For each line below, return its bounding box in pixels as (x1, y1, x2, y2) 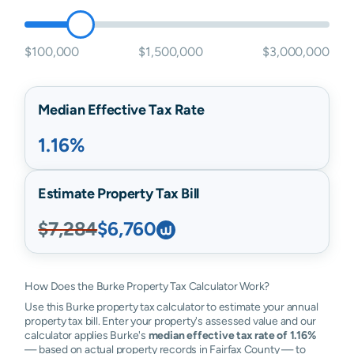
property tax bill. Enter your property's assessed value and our (24, 314, 317, 327)
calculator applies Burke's (24, 329, 149, 341)
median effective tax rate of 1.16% (148, 329, 316, 341)
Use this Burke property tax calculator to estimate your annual (24, 300, 318, 313)
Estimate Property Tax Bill (38, 185, 199, 201)
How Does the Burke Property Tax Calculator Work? (24, 280, 270, 292)
